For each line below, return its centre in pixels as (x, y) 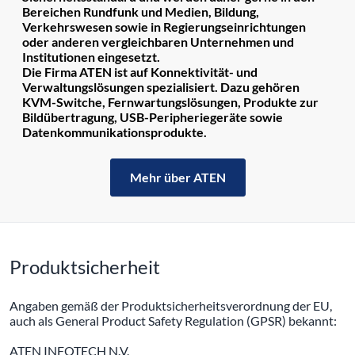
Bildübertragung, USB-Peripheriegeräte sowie (153, 117)
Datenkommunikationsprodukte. (115, 132)
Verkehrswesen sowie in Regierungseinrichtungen (164, 27)
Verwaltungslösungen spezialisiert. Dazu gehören (161, 87)
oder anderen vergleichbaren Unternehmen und (158, 42)
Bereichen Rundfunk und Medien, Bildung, (141, 12)
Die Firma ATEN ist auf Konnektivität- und (140, 72)
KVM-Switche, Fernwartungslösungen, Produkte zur (170, 102)
